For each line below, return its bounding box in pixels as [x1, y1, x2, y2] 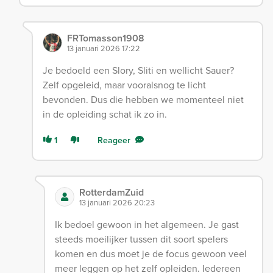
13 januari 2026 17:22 [66, 43, 140, 54]
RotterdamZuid [79, 185, 144, 200]
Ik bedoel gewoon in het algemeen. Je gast [54, 218, 239, 232]
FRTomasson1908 [66, 31, 144, 46]
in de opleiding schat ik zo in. [42, 107, 167, 121]
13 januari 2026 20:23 [79, 197, 155, 208]
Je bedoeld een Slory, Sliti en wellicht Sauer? [42, 63, 234, 77]
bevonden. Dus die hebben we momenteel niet [42, 93, 244, 107]
